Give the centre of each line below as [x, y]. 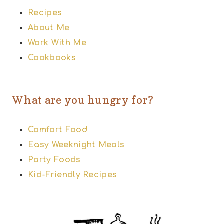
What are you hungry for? [83, 100]
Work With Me [57, 43]
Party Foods [54, 160]
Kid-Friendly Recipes [73, 175]
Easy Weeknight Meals [76, 145]
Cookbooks [52, 58]
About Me [49, 28]
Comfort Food [58, 130]
